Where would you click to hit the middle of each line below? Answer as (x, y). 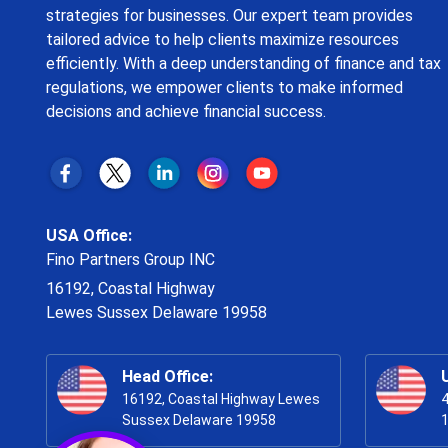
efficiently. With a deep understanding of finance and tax (243, 64)
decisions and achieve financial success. (185, 112)
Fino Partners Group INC (130, 260)
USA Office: (88, 236)
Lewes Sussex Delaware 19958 (156, 313)
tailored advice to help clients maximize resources (222, 40)
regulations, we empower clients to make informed (224, 88)
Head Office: (167, 377)
